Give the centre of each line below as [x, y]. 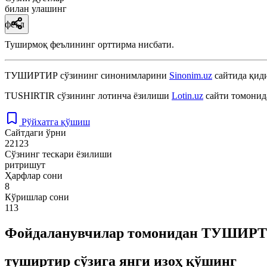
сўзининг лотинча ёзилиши [113, 95]
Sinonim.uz [191, 75]
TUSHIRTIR [30, 95]
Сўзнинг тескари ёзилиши [58, 154]
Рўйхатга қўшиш [56, 122]
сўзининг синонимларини [114, 75]
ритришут [25, 164]
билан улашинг [36, 8]
